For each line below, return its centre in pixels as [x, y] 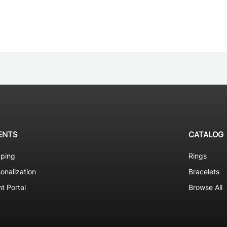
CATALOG [206, 134]
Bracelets [204, 171]
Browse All [205, 187]
